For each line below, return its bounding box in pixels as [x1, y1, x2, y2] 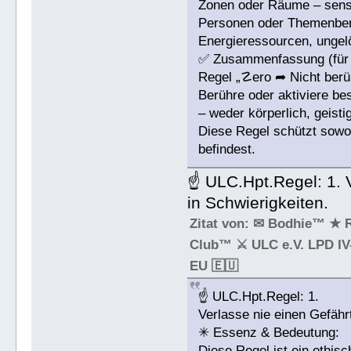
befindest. [198, 142, 256, 157]
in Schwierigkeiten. [187, 194, 329, 212]
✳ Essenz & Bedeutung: [198, 325, 340, 341]
